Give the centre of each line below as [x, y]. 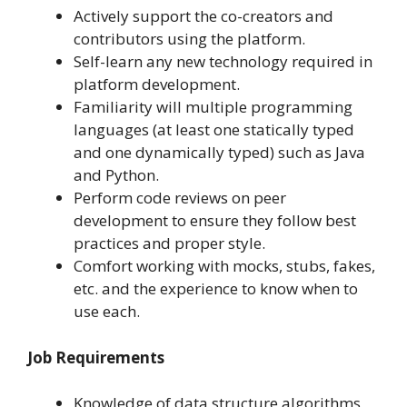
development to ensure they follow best [215, 221]
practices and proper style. [169, 243]
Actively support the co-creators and [203, 16]
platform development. [157, 84]
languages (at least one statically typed [214, 130]
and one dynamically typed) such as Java [219, 153]
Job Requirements [96, 357]
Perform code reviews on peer [180, 198]
